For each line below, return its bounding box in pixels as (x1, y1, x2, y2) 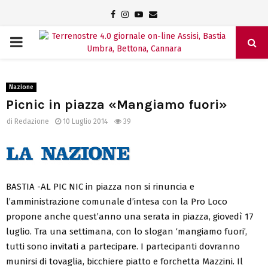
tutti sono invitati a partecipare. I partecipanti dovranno (6, 240, 240, 252)
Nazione (9, 84, 33, 91)
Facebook (115, 9, 151, 19)
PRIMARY (9, 33, 66, 50)
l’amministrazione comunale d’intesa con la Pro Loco (6, 196, 227, 207)
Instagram (128, 9, 167, 19)
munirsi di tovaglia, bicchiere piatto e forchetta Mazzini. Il (6, 255, 243, 267)
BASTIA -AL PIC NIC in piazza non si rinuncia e (6, 181, 194, 192)
